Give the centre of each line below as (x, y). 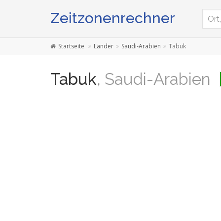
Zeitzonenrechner (113, 18)
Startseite (71, 46)
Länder (104, 46)
